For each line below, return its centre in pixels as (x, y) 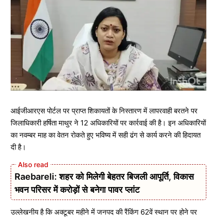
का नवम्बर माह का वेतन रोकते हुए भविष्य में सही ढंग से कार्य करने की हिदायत (106, 135)
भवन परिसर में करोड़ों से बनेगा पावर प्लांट (77, 189)
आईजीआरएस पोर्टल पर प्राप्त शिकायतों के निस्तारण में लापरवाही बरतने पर (104, 111)
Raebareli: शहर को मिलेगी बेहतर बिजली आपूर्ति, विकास (104, 176)
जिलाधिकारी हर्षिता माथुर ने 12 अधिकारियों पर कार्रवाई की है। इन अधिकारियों (108, 123)
